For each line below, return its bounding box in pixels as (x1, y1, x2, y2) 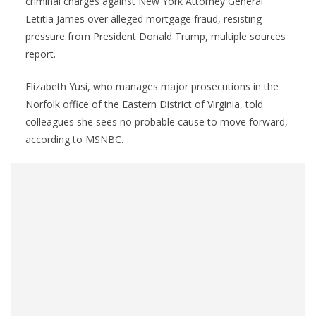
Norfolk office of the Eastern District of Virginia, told (25, 97, 263, 111)
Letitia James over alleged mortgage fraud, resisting (25, 12, 262, 25)
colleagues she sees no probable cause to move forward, (25, 115, 288, 128)
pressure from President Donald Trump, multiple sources (25, 30, 286, 43)
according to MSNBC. (25, 133, 126, 146)
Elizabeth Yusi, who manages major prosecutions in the (25, 80, 279, 93)
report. (25, 47, 59, 61)
